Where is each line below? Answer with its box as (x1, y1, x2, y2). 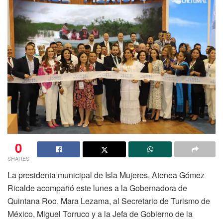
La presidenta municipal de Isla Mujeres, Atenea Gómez (7, 169, 205, 181)
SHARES (7, 154, 29, 163)
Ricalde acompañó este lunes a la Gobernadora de (7, 182, 187, 194)
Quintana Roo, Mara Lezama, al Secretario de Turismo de (7, 195, 210, 207)
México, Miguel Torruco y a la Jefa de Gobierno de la (7, 208, 193, 220)
